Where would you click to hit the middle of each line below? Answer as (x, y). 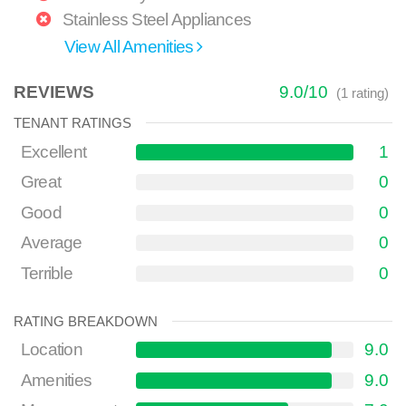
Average (52, 243)
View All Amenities (131, 46)
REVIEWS (54, 92)
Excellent (54, 151)
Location (52, 350)
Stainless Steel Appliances (155, 19)
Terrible (47, 273)
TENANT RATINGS (73, 123)
